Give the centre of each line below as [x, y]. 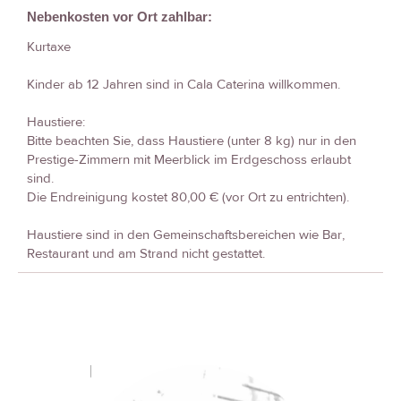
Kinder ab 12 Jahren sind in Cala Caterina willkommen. [183, 84]
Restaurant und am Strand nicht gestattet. [146, 253]
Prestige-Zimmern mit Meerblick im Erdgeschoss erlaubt [189, 159]
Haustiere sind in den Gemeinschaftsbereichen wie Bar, [186, 235]
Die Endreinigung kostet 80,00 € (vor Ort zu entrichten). [188, 197]
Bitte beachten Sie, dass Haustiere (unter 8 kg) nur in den [192, 141]
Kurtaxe [49, 47]
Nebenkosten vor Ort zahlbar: [119, 16]
